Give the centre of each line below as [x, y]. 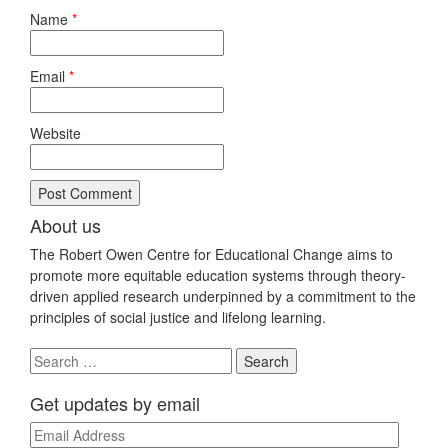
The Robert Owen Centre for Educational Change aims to [211, 253]
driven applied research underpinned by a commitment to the [223, 295]
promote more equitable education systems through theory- [218, 274]
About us [65, 224]
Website [55, 132]
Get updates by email [115, 402]
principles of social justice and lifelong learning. [178, 316]
